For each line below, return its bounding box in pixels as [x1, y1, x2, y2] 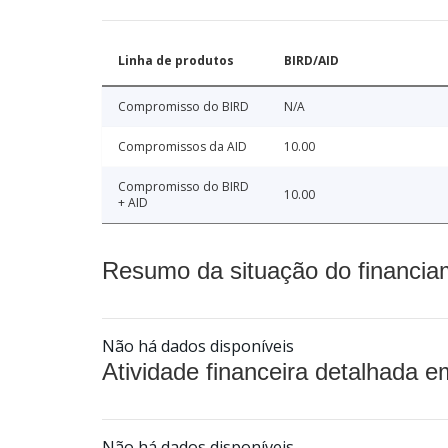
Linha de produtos [118, 51, 234, 69]
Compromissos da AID [118, 137, 247, 155]
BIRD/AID [284, 51, 339, 69]
